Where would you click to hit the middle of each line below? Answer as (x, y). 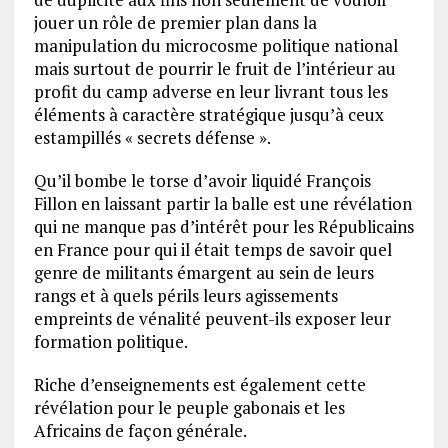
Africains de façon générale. (140, 431)
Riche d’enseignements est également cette (199, 385)
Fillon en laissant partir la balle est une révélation (222, 204)
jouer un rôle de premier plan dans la (175, 23)
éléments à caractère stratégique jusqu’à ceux (208, 115)
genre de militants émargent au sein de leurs (203, 273)
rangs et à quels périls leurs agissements (185, 296)
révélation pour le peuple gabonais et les (189, 408)
